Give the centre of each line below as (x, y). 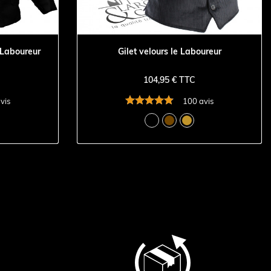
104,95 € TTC (169, 80)
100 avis (198, 101)
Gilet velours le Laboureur (169, 51)
